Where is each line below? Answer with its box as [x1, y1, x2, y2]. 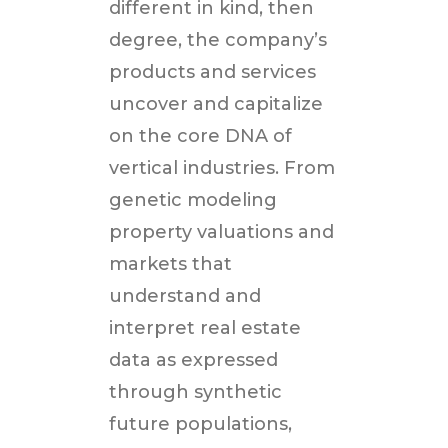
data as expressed [109, 349, 279, 372]
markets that [109, 253, 233, 276]
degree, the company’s [109, 29, 328, 52]
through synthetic [109, 381, 283, 404]
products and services [109, 61, 317, 84]
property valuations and [109, 221, 335, 244]
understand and [109, 285, 262, 308]
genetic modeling [109, 189, 278, 212]
